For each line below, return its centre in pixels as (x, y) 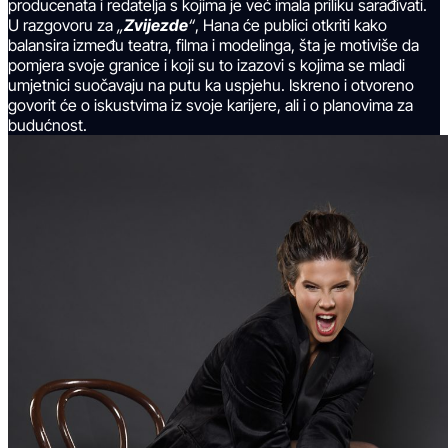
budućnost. (47, 125)
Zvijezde (156, 25)
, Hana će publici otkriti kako (291, 25)
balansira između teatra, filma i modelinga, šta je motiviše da (213, 45)
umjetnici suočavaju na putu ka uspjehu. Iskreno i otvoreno (211, 85)
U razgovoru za (62, 25)
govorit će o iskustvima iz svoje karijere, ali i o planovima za (210, 105)
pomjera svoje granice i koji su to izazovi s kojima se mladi (206, 65)
